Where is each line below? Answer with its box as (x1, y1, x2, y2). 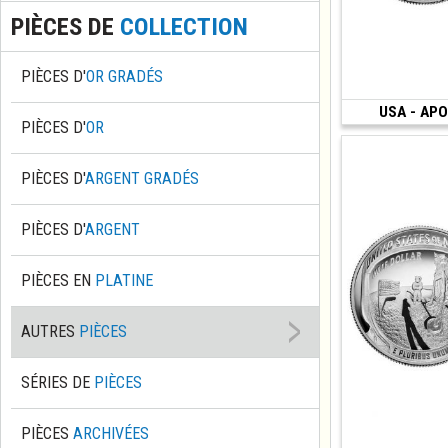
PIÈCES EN (21, 270, 95, 290)
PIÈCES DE (11, 11, 120, 41)
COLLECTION (120, 11, 248, 41)
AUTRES (21, 321, 79, 341)
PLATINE (95, 270, 153, 290)
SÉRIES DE (21, 372, 94, 392)
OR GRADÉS (86, 66, 163, 86)
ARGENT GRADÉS (85, 168, 199, 188)
